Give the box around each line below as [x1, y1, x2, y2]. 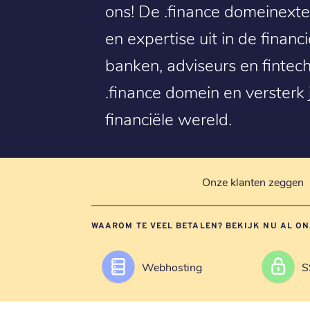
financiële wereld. [105, 107, 232, 130]
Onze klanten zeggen [201, 174, 304, 189]
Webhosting [142, 259, 202, 274]
